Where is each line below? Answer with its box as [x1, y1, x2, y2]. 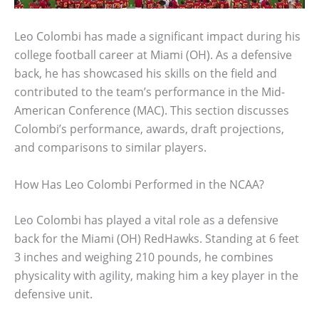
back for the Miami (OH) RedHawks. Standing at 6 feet [14, 230, 299, 246]
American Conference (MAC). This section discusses [14, 102, 289, 118]
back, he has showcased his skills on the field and [14, 65, 277, 81]
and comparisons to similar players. [14, 139, 206, 155]
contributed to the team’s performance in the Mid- [14, 83, 285, 100]
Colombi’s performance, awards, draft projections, [14, 120, 284, 137]
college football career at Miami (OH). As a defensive [14, 46, 292, 63]
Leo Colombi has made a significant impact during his [14, 28, 300, 44]
